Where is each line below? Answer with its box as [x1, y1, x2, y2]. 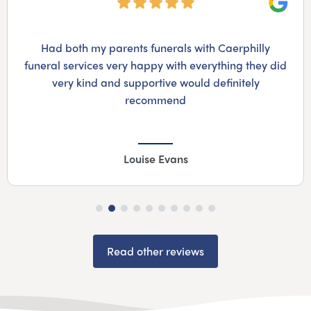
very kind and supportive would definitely [51, 74, 260, 91]
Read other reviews [107, 243, 204, 260]
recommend [125, 92, 186, 108]
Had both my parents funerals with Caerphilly [41, 40, 270, 56]
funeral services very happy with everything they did [24, 57, 287, 74]
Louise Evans [123, 151, 188, 167]
